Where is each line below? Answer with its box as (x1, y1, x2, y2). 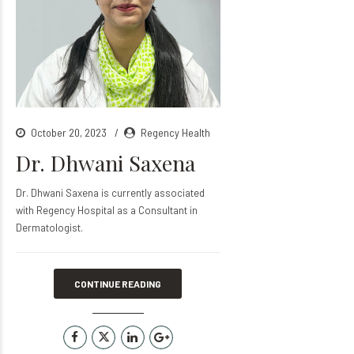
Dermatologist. (16, 221, 83, 235)
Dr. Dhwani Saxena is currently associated (16, 186, 205, 200)
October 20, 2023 (31, 126, 109, 140)
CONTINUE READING (74, 278, 162, 290)
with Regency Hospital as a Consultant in (16, 204, 198, 217)
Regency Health (141, 126, 210, 140)
